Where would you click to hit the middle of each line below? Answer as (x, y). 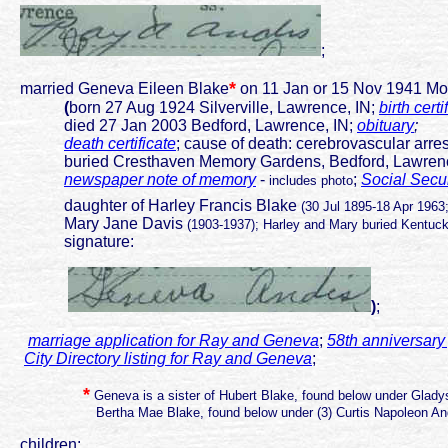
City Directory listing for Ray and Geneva (168, 359)
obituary (385, 126)
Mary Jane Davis (97, 224)
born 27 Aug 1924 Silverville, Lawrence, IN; (224, 108)
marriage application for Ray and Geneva (173, 341)
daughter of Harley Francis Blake (154, 206)
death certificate (120, 144)
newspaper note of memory (160, 180)
